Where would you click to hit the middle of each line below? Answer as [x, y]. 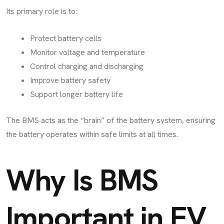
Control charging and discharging [87, 66]
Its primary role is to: [41, 11]
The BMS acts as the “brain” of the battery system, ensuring [111, 120]
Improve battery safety [70, 80]
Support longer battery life [76, 94]
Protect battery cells [66, 38]
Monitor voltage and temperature [87, 52]
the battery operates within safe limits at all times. [92, 134]
